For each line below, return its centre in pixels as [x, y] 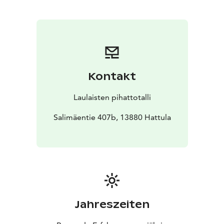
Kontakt [112, 76]
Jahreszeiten [112, 204]
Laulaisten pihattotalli [112, 97]
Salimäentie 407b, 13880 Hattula [112, 117]
